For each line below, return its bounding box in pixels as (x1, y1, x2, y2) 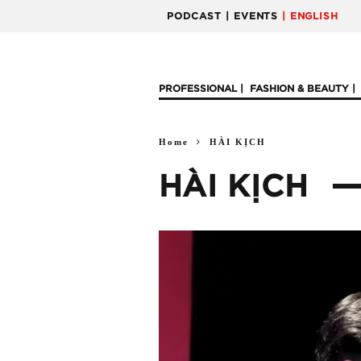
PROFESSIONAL (159, 84, 237, 93)
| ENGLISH (282, 11, 338, 21)
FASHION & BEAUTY (250, 84, 349, 93)
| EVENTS (226, 11, 278, 21)
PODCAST (167, 11, 222, 21)
